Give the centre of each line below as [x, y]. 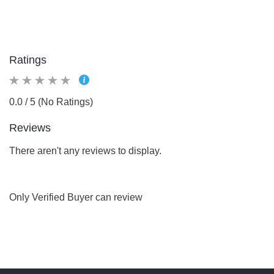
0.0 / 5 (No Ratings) [51, 102]
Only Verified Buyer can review [76, 197]
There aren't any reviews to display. [85, 151]
